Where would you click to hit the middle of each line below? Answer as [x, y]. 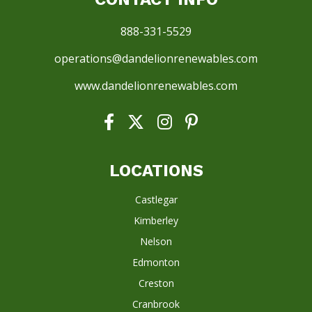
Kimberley [156, 221]
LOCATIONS [156, 171]
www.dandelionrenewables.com [156, 86]
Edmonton [156, 263]
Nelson [156, 242]
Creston [156, 283]
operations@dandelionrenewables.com [156, 59]
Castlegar [156, 200]
